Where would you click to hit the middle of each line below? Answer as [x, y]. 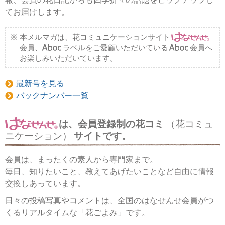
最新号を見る [40, 84]
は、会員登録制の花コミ [111, 124]
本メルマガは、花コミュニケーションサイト [95, 37]
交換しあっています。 [45, 184]
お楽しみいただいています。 [69, 58]
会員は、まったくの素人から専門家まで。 [81, 160]
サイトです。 [102, 136]
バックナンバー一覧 [52, 96]
